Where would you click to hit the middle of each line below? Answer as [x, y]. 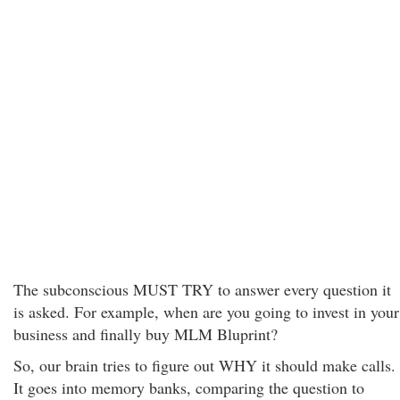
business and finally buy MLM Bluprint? [146, 334]
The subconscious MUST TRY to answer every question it [202, 289]
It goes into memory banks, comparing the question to [189, 387]
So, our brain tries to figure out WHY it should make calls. [204, 365]
